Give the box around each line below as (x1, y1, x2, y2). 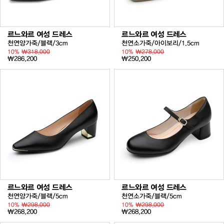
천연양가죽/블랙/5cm (7, 192, 68, 199)
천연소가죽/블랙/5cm (121, 192, 182, 199)
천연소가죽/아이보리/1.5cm (121, 39, 200, 47)
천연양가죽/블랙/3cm (7, 39, 68, 47)
